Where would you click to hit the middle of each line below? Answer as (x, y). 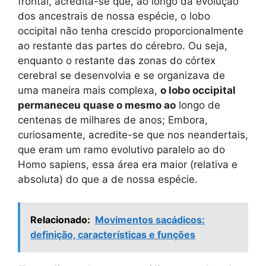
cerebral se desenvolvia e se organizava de (121, 76)
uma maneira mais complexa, (89, 91)
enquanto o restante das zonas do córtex (117, 61)
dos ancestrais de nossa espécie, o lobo (114, 16)
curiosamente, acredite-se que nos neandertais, (133, 135)
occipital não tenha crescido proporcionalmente (131, 31)
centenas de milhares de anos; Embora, (113, 120)
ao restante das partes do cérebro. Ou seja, (123, 46)
